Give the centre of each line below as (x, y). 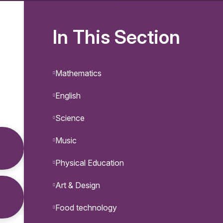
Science (70, 118)
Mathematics (78, 73)
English (68, 96)
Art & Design (78, 185)
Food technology (86, 208)
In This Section (116, 37)
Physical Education (90, 163)
